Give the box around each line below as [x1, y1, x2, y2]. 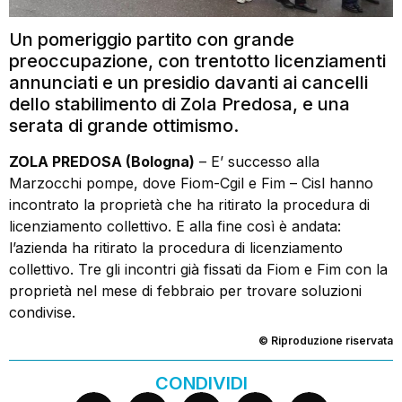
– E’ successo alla [195, 153, 319, 170]
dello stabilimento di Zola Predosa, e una [9, 93, 350, 115]
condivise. [9, 303, 75, 321]
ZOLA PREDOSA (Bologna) [9, 153, 195, 170]
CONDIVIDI [154, 372, 248, 395]
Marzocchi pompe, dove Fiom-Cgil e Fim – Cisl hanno [9, 174, 373, 192]
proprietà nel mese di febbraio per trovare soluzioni [9, 282, 362, 300]
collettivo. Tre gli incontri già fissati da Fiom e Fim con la [9, 260, 388, 278]
